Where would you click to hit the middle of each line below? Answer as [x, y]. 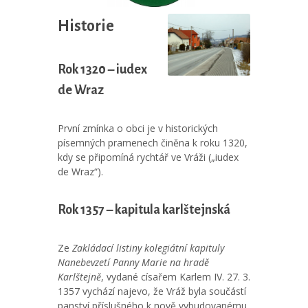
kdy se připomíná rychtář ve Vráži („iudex [148, 157]
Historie [86, 26]
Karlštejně [79, 277]
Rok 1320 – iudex [102, 69]
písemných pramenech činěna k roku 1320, [153, 143]
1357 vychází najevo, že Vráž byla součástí [152, 291]
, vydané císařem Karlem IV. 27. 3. [176, 277]
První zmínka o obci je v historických [138, 128]
